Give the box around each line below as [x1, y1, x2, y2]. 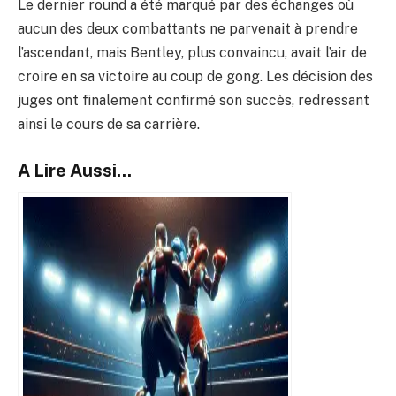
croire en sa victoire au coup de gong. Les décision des [18, 67, 373, 85]
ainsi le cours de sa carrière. [18, 115, 200, 133]
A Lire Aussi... [18, 160, 132, 181]
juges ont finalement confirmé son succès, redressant [18, 91, 369, 109]
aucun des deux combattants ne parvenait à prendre [18, 19, 358, 37]
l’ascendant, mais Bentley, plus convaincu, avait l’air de [18, 43, 367, 61]
